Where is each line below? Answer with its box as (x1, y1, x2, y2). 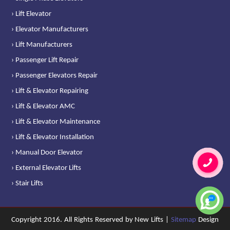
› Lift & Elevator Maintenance (11, 118, 101, 126)
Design (198, 216, 219, 224)
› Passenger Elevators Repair (11, 71, 98, 80)
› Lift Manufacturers (11, 41, 73, 49)
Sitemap (170, 216, 196, 224)
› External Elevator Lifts (11, 164, 82, 172)
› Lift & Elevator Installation (11, 133, 94, 141)
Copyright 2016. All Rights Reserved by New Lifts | (11, 216, 171, 224)
